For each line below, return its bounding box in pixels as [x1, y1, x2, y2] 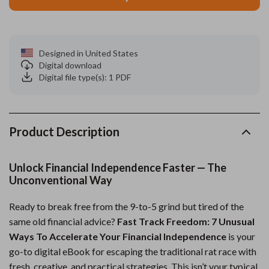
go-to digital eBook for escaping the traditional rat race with [9, 246, 256, 257]
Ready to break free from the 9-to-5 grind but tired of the [9, 201, 244, 212]
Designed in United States [39, 47, 138, 58]
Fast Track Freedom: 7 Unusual [117, 216, 255, 227]
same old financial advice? [9, 216, 117, 227]
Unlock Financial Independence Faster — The [9, 161, 226, 174]
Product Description [9, 124, 119, 139]
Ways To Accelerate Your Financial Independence [9, 231, 226, 242]
